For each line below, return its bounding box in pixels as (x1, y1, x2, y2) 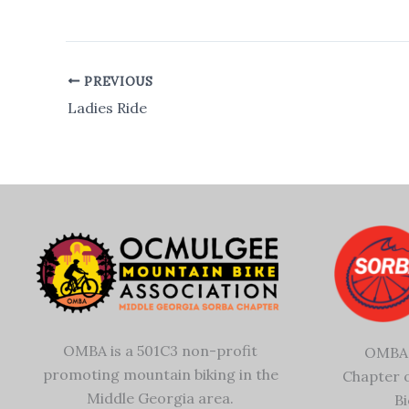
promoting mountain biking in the (42, 364, 278, 383)
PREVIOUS (79, 72, 153, 89)
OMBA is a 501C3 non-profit (63, 341, 257, 360)
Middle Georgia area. (87, 388, 234, 407)
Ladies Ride (68, 98, 147, 117)
